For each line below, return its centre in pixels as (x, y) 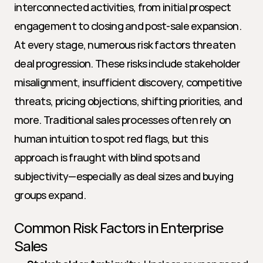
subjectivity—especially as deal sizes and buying (124, 176)
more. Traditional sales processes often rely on (123, 120)
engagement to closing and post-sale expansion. (128, 26)
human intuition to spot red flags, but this (111, 139)
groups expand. (50, 195)
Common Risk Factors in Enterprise (119, 227)
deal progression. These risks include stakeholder (127, 63)
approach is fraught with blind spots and (107, 157)
